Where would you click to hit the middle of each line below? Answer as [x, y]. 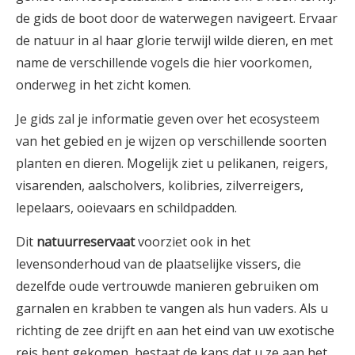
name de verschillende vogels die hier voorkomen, [164, 62]
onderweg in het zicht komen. [103, 84]
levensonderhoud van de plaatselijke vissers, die [158, 263]
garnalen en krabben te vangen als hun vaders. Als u [172, 308]
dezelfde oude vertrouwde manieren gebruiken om [167, 286]
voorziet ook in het [193, 241]
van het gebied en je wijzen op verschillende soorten [171, 141]
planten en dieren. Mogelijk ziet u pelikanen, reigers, [172, 163]
